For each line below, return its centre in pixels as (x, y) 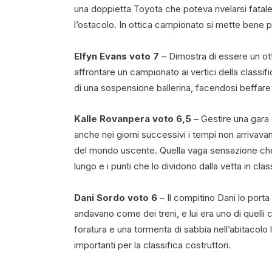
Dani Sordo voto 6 (116, 197)
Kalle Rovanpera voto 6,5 (133, 119)
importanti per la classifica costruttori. (152, 245)
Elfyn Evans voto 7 (117, 56)
